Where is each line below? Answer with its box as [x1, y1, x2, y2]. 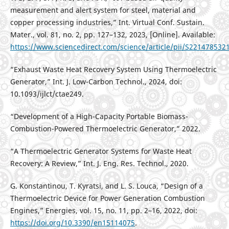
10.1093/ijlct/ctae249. [10, 89, 84, 99]
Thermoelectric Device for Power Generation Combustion [10, 193, 205, 203]
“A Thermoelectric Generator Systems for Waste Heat [10, 146, 192, 156]
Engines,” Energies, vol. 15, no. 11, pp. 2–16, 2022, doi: [10, 205, 197, 216]
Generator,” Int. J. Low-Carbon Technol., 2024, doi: [10, 77, 182, 87]
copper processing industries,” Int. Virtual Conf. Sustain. [10, 17, 204, 28]
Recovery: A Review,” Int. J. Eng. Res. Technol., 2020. [10, 158, 189, 169]
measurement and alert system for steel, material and [10, 5, 196, 15]
